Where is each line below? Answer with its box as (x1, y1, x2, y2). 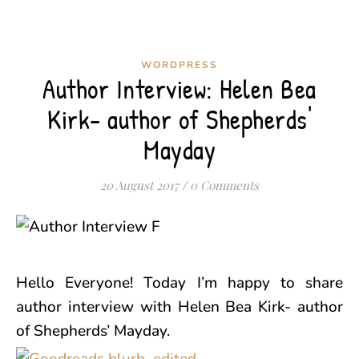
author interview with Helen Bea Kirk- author (16, 296, 343, 317)
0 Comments (190, 177, 259, 193)
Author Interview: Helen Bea (42, 71, 317, 107)
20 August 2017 (100, 177, 179, 193)
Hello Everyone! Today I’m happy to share (16, 272, 343, 293)
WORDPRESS (141, 58, 218, 71)
